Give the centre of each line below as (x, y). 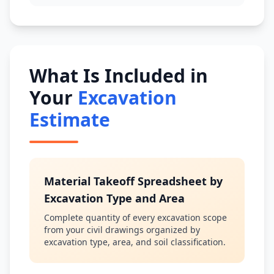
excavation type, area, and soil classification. (135, 242)
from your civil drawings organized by (122, 230)
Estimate (70, 120)
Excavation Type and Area (114, 198)
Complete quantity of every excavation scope (135, 217)
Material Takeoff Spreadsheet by (133, 181)
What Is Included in (119, 76)
